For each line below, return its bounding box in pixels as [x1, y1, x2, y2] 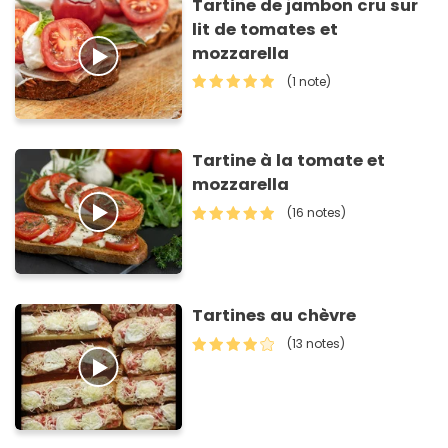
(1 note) [287, 72, 332, 90]
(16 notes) [287, 203, 347, 221]
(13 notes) [287, 335, 346, 353]
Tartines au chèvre [192, 304, 357, 328]
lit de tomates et [192, 17, 339, 41]
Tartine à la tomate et [192, 148, 386, 172]
